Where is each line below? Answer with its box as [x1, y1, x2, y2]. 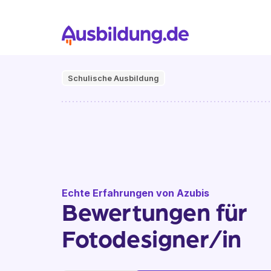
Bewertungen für [62, 195, 248, 227]
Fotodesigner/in [62, 222, 242, 253]
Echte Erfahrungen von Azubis [62, 187, 209, 199]
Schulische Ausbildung [68, 73, 159, 83]
